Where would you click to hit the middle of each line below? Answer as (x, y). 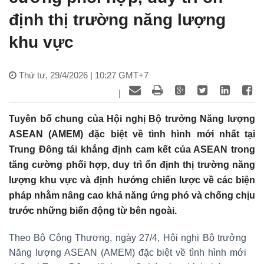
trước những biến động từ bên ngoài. (93, 210)
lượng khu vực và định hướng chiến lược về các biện (132, 180)
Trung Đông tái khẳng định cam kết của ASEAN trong (132, 149)
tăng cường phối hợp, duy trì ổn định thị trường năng (132, 164)
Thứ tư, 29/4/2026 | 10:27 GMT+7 (84, 75)
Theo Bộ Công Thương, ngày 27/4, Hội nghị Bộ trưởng (128, 237)
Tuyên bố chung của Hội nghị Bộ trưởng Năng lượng (132, 118)
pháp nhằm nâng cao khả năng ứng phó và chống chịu (132, 195)
